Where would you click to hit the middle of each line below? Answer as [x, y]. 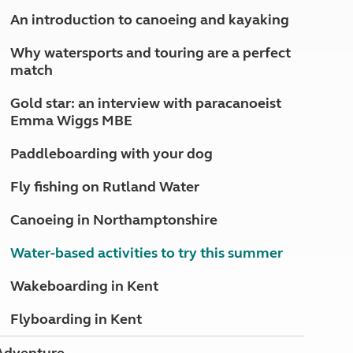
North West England [126, 10]
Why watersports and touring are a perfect [150, 53]
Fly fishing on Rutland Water [104, 187]
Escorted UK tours [121, 80]
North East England [124, 28]
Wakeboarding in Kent [84, 286]
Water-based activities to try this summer [146, 253]
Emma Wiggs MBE [71, 121]
